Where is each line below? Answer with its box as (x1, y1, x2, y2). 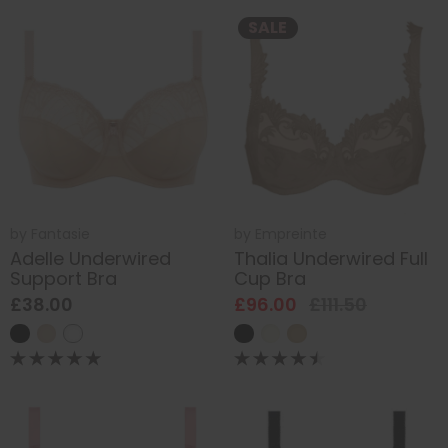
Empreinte (255, 223, 327, 244)
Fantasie (31, 223, 90, 244)
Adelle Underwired (10, 246, 171, 272)
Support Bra (10, 266, 117, 292)
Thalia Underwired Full (234, 246, 428, 272)
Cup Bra (234, 266, 306, 292)
